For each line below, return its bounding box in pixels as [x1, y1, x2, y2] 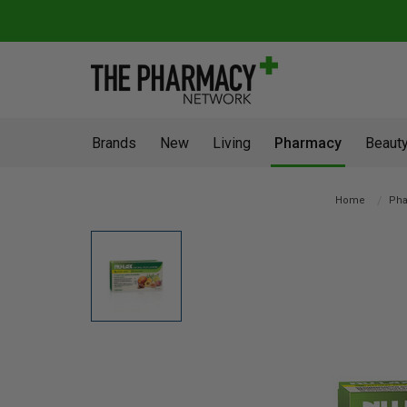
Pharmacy [274, 134, 342, 152]
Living [213, 134, 251, 152]
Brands [92, 134, 136, 152]
